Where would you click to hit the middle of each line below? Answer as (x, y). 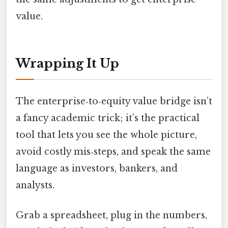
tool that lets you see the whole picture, (106, 135)
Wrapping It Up (67, 63)
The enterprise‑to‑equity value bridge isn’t (114, 102)
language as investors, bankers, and (97, 169)
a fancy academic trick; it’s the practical (108, 118)
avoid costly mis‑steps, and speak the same (113, 152)
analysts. (35, 186)
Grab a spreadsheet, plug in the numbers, (111, 216)
